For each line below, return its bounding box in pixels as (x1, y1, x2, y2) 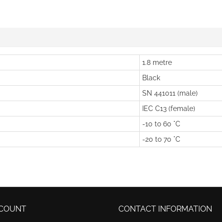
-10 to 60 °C (142, 119, 180, 128)
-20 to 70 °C (142, 135, 180, 143)
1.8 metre (142, 58, 172, 66)
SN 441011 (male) (142, 89, 198, 97)
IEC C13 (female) (142, 104, 195, 112)
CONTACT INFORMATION (118, 204, 212, 214)
